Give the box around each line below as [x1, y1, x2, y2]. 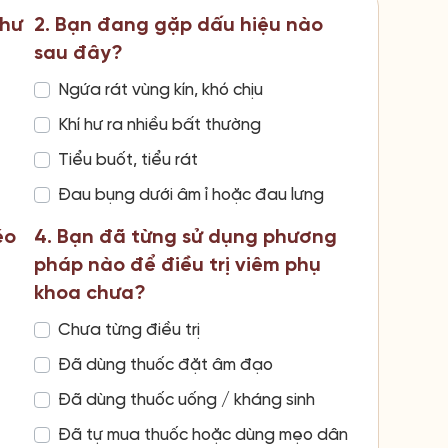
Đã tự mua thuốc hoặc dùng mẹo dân [57, 426, 348, 445]
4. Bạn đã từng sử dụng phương [33, 227, 337, 249]
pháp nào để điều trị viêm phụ [33, 255, 321, 277]
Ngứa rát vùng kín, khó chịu [57, 81, 263, 100]
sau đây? [33, 43, 123, 65]
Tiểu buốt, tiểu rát [57, 151, 198, 170]
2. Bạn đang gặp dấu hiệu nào [33, 15, 323, 37]
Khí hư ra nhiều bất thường [57, 116, 261, 135]
